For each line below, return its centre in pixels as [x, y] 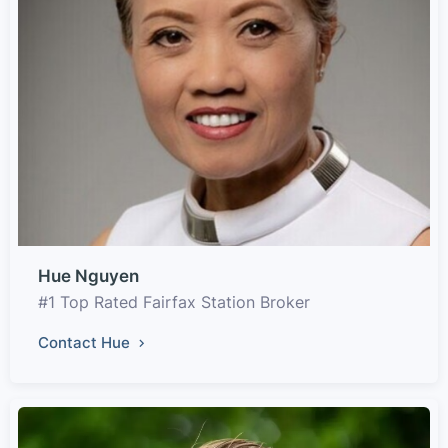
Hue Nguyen [88, 276]
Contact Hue [86, 342]
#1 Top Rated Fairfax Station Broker [174, 302]
